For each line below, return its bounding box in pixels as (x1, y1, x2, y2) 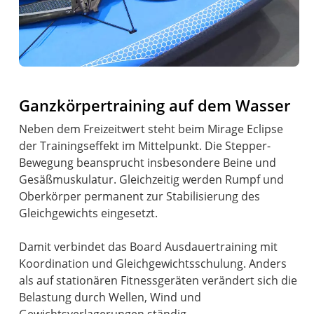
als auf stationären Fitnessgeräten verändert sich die (19, 273, 298, 289)
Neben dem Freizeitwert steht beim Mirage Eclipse (19, 121, 284, 137)
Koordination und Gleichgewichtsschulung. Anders (19, 256, 287, 272)
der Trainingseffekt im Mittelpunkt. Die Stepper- (19, 138, 271, 154)
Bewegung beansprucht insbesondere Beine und (19, 155, 277, 171)
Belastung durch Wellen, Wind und (19, 289, 202, 306)
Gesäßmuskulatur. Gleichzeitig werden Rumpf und (19, 172, 285, 188)
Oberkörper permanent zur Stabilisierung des (19, 189, 261, 205)
